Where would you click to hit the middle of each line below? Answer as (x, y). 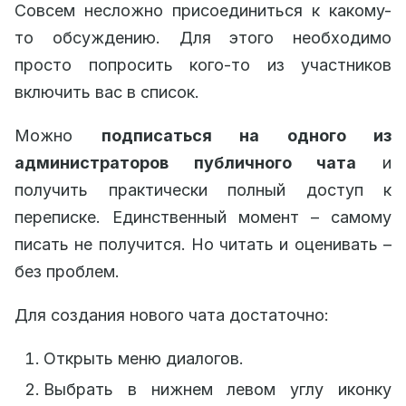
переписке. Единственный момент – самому (203, 217)
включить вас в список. (107, 92)
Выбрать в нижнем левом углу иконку (217, 390)
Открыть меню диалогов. (144, 359)
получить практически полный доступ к (203, 190)
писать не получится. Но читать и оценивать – (203, 245)
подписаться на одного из (246, 136)
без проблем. (67, 272)
